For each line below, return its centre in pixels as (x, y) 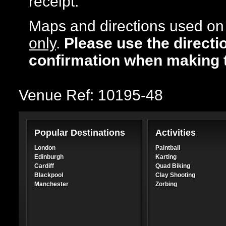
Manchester (51, 184)
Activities (176, 133)
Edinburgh (49, 157)
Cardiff (44, 166)
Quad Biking (173, 166)
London (45, 148)
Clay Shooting (175, 175)
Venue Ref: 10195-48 (91, 95)
